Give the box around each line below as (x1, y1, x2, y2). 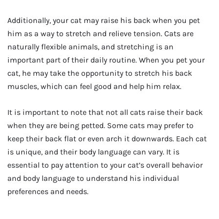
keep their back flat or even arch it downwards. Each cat (7, 133, 207, 143)
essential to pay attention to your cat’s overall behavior (7, 160, 203, 170)
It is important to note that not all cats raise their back (7, 107, 203, 117)
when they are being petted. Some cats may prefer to (7, 120, 194, 130)
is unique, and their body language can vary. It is (7, 147, 179, 156)
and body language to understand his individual (7, 173, 179, 183)
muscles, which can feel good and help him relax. (7, 81, 181, 91)
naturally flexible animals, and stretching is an (7, 42, 174, 51)
